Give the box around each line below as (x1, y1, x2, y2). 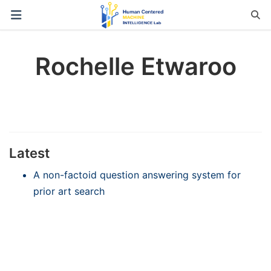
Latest (9, 145, 50, 161)
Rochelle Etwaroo (34, 51, 237, 82)
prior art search (33, 184, 105, 197)
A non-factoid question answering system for (33, 168, 241, 181)
